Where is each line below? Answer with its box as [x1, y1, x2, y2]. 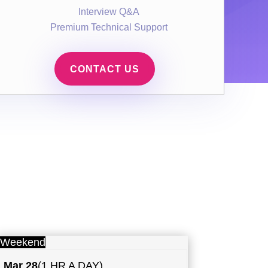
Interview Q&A [78, 6, 140, 17]
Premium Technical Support [50, 22, 168, 33]
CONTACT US [70, 63, 140, 74]
